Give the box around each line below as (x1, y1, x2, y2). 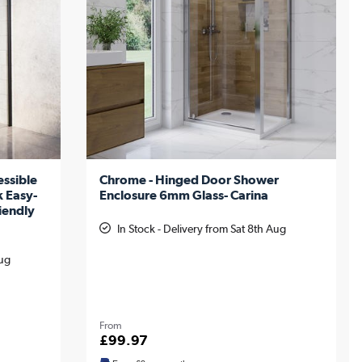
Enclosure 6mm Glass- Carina (99, 187, 268, 204)
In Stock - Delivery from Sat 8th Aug (116, 222, 286, 236)
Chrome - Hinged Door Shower (99, 172, 279, 188)
